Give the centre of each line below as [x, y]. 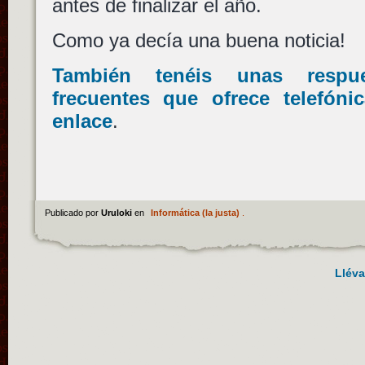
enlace [82, 121]
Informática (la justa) [195, 212]
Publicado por [73, 212]
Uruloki [117, 212]
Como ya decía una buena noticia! [198, 40]
